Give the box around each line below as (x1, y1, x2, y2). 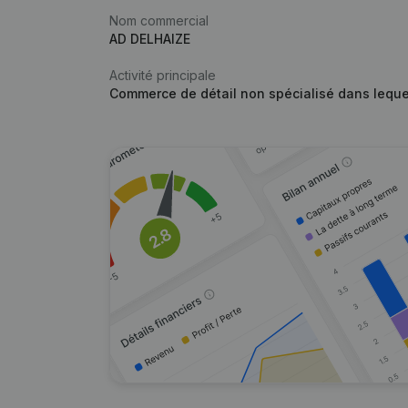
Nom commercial (109, 13, 209, 28)
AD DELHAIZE (109, 31, 190, 46)
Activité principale (109, 67, 216, 83)
